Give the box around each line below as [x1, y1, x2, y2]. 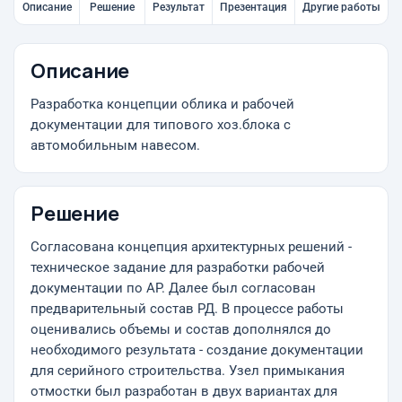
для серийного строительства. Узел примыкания [31, 363, 345, 379]
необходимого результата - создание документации [31, 343, 363, 358]
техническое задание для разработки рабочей [31, 260, 325, 275]
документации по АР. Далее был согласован [31, 281, 316, 296]
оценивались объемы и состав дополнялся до [31, 322, 331, 337]
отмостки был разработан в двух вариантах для [31, 384, 337, 399]
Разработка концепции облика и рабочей [31, 97, 294, 112]
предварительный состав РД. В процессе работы [31, 301, 344, 317]
